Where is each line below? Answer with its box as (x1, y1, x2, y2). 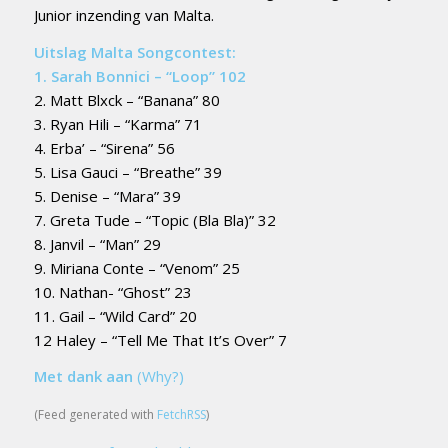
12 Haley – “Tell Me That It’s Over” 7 (33, 329, 287, 350)
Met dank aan (33, 366, 133, 387)
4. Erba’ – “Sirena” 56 (33, 137, 175, 158)
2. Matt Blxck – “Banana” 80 (33, 89, 220, 110)
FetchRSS (156, 406, 206, 423)
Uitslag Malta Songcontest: (33, 41, 236, 62)
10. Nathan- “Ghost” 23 (33, 281, 192, 302)
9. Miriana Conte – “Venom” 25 (33, 257, 240, 278)
